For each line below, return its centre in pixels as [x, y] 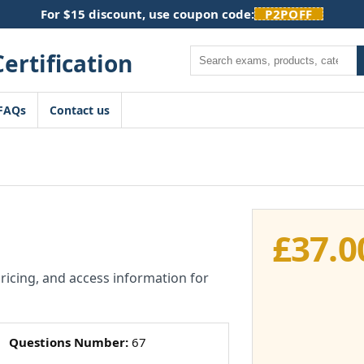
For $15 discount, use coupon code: [148, 14]
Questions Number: [68, 342]
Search [208, 53]
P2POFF [289, 14]
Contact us [80, 110]
